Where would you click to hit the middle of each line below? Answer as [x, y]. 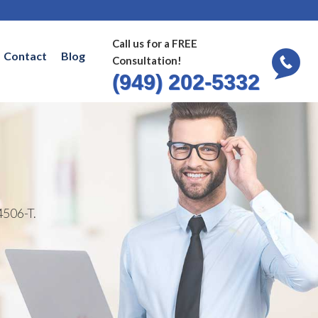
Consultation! [147, 60]
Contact [25, 56]
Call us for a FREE [155, 43]
